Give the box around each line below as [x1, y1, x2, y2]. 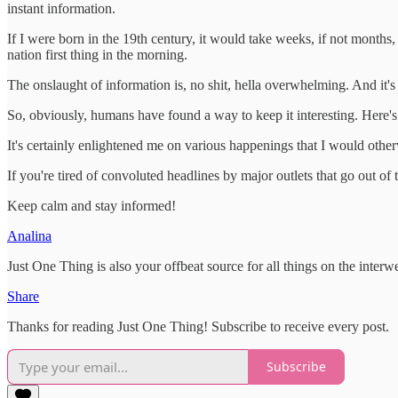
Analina [7, 227, 52, 243]
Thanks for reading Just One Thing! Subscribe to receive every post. [7, 318, 389, 334]
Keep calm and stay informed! [7, 197, 176, 213]
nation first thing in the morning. [7, 46, 187, 62]
